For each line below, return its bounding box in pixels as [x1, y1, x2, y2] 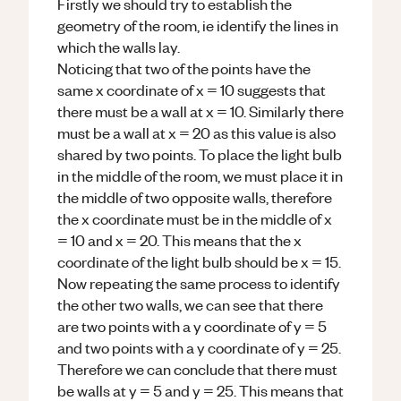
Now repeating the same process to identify [57, 273, 340, 293]
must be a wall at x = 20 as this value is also [57, 123, 336, 142]
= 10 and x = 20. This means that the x [57, 230, 302, 250]
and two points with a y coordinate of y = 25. [57, 337, 341, 357]
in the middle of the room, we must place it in [57, 166, 343, 185]
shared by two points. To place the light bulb [57, 144, 342, 164]
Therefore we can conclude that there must [57, 359, 337, 379]
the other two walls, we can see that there [57, 294, 323, 314]
